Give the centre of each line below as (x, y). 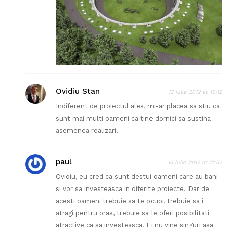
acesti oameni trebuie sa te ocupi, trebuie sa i (129, 201)
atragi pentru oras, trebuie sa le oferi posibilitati (133, 213)
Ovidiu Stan (78, 91)
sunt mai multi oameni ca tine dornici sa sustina (133, 119)
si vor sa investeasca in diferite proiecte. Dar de (133, 189)
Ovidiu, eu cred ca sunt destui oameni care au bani (137, 177)
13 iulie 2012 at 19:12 (195, 92)
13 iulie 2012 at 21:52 (195, 163)
